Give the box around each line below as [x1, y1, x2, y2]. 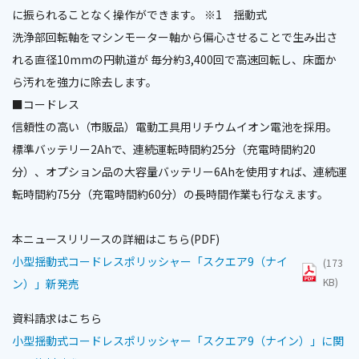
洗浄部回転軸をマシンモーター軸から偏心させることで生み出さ [12, 29, 337, 46]
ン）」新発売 [12, 276, 79, 292]
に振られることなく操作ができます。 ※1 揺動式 [12, 6, 267, 23]
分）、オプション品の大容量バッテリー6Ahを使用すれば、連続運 [12, 163, 347, 180]
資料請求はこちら [12, 310, 102, 327]
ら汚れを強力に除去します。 [12, 74, 157, 91]
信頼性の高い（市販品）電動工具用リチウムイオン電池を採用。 [12, 119, 337, 135]
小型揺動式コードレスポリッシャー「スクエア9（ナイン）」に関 [12, 333, 344, 349]
